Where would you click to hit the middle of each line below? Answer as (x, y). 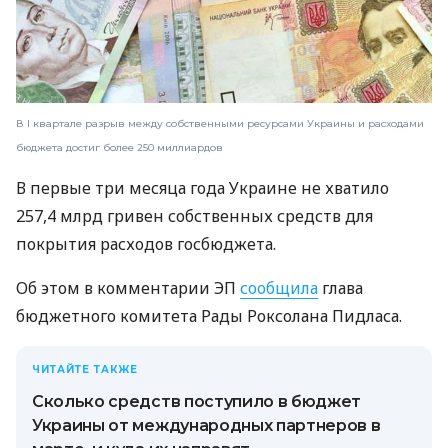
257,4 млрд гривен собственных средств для (194, 215)
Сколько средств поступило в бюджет (197, 401)
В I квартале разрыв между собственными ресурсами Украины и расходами (220, 123)
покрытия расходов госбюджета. (146, 243)
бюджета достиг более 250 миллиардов (119, 147)
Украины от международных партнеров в (206, 425)
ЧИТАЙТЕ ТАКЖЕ (85, 369)
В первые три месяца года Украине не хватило (202, 187)
